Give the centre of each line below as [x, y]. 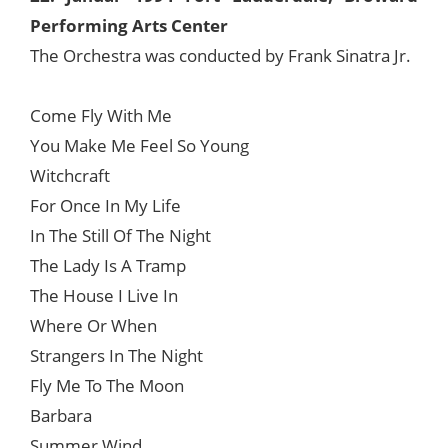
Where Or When [93, 326]
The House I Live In [104, 296]
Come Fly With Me [101, 116]
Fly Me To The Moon [107, 386]
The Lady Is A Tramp [108, 266]
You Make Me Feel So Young [139, 146]
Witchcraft [70, 176]
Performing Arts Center [129, 26]
